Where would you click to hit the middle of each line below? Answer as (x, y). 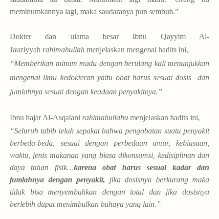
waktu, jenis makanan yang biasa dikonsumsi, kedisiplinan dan (109, 155)
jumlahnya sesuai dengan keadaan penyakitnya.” (86, 91)
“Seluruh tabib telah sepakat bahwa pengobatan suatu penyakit (109, 131)
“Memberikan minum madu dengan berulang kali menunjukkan (109, 63)
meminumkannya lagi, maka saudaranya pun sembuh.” (94, 11)
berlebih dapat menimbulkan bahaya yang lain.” (85, 204)
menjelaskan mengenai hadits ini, (136, 49)
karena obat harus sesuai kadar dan (142, 167)
